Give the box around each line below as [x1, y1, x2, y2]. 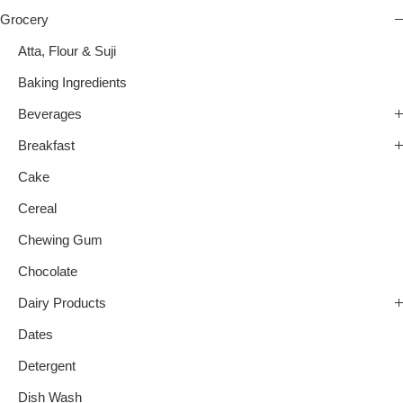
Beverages [18, 107, 82, 122]
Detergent [18, 359, 76, 374]
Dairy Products [18, 296, 106, 311]
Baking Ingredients [18, 76, 127, 91]
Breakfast [18, 139, 75, 154]
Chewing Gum [18, 233, 103, 248]
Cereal [18, 201, 57, 217]
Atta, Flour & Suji [18, 44, 116, 59]
